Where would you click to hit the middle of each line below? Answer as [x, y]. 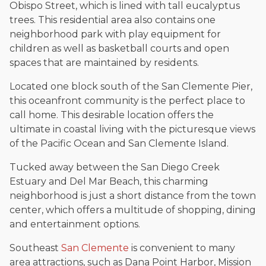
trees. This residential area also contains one [113, 20]
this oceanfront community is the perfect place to [127, 101]
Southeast [35, 248]
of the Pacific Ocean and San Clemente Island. [119, 144]
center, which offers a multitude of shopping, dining [133, 210]
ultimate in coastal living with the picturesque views [132, 129]
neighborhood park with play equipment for [115, 34]
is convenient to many [182, 248]
